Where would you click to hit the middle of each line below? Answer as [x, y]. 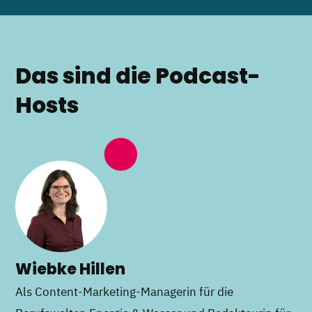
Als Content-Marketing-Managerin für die [125, 292]
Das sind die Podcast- [138, 76]
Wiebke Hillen [71, 270]
